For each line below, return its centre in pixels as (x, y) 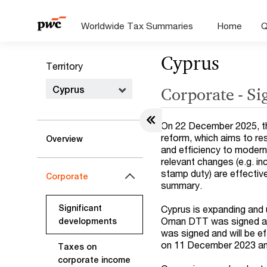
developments (88, 221)
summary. (182, 185)
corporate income (94, 260)
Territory (64, 66)
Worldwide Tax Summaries (137, 26)
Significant (80, 208)
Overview (64, 139)
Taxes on (77, 247)
